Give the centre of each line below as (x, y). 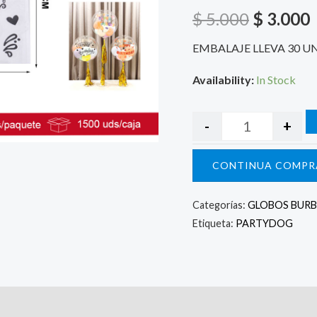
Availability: (223, 80)
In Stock (276, 80)
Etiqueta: (214, 224)
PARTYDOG (264, 224)
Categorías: (220, 205)
